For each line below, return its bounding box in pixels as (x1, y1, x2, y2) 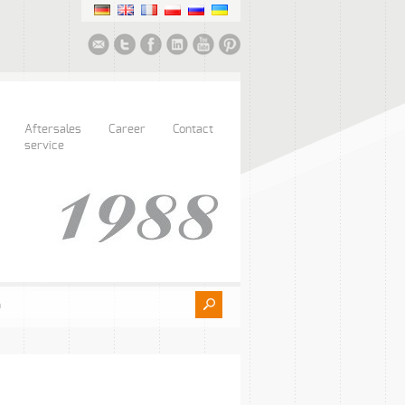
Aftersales (24, 124, 81, 136)
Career (108, 124, 146, 136)
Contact (173, 124, 213, 136)
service (24, 140, 64, 152)
